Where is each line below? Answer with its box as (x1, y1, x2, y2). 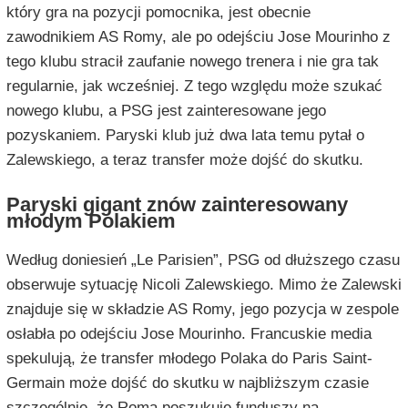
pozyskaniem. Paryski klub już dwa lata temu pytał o (5, 127, 364, 145)
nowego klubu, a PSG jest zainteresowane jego (5, 102, 326, 120)
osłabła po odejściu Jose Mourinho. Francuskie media (5, 325, 372, 343)
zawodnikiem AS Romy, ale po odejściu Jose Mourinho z (5, 28, 391, 46)
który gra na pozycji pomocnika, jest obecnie (5, 4, 311, 22)
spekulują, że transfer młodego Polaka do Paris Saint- (5, 350, 372, 368)
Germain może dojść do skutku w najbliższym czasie (5, 374, 369, 393)
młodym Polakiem (5, 209, 176, 233)
